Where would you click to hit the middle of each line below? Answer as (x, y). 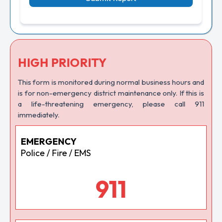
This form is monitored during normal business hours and (111, 82)
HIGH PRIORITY (62, 62)
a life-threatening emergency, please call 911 (111, 104)
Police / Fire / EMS (56, 153)
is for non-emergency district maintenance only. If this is (111, 93)
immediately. (39, 115)
